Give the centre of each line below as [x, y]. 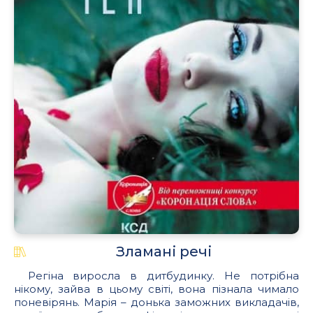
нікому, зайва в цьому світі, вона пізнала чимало [156, 289]
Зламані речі [164, 252]
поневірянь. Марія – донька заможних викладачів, [156, 303]
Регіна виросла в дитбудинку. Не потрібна [163, 276]
